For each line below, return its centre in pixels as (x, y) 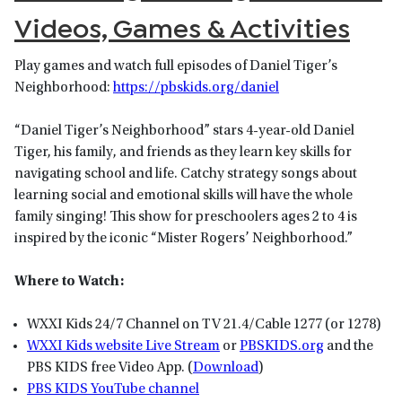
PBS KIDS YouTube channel (113, 390)
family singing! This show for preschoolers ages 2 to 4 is (186, 218)
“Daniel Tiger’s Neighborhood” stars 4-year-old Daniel (184, 131)
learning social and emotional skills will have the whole (184, 196)
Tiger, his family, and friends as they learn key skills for (183, 153)
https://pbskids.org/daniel (196, 88)
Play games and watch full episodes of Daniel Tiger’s (176, 67)
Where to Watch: (69, 282)
